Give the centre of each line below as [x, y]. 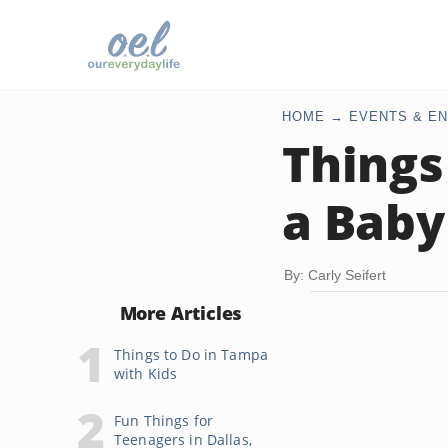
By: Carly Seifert [335, 275]
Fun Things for [163, 420]
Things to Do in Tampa [191, 354]
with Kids [146, 373]
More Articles [181, 313]
